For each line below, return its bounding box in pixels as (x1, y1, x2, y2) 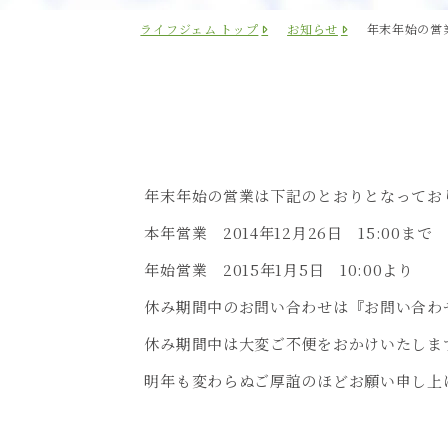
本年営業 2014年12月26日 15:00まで (144, 221, 433, 243)
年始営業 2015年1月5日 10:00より (144, 258, 414, 280)
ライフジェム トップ (140, 20, 259, 37)
